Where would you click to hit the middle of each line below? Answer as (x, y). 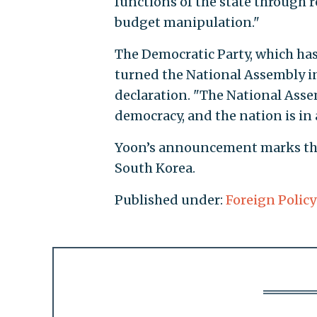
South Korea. (155, 168)
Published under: (170, 200)
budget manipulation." (187, 22)
